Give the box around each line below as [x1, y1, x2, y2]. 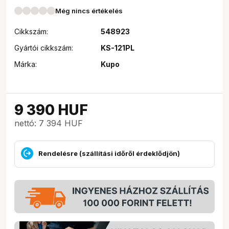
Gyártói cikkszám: [14, 43, 73, 52]
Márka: [14, 60, 37, 68]
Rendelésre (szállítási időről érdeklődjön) [38, 149, 180, 157]
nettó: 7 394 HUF [14, 118, 83, 128]
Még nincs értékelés [55, 7, 123, 15]
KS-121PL [100, 43, 134, 52]
